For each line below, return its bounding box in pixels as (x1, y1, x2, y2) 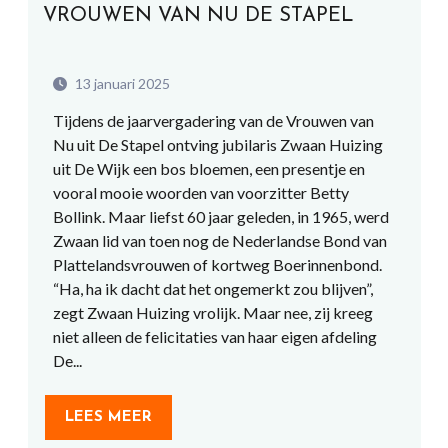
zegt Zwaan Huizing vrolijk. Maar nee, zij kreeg (52, 303, 373, 322)
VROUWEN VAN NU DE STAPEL (42, 6, 354, 26)
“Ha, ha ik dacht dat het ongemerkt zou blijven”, (52, 279, 373, 298)
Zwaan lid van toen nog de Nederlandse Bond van (52, 231, 387, 250)
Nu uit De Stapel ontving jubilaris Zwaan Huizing (52, 135, 383, 154)
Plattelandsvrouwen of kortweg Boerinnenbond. (52, 255, 388, 274)
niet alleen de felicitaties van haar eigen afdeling (52, 327, 377, 346)
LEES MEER (65, 410, 152, 425)
